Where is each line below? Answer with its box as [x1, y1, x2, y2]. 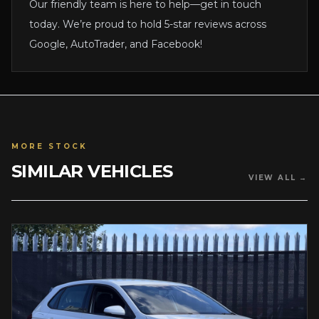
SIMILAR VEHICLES [11, 161, 173, 182]
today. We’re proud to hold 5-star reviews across [29, 18, 266, 31]
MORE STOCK [11, 142, 88, 152]
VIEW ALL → [249, 173, 308, 183]
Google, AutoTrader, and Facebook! [29, 38, 202, 51]
